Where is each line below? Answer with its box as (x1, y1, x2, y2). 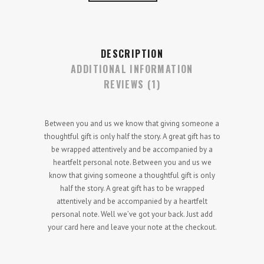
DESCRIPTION (100, 46, 164, 61)
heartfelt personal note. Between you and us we (52, 157, 212, 167)
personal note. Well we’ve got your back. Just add (51, 209, 213, 219)
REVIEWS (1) (103, 77, 161, 91)
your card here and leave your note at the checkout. (47, 222, 217, 232)
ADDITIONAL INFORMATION (71, 61, 193, 76)
